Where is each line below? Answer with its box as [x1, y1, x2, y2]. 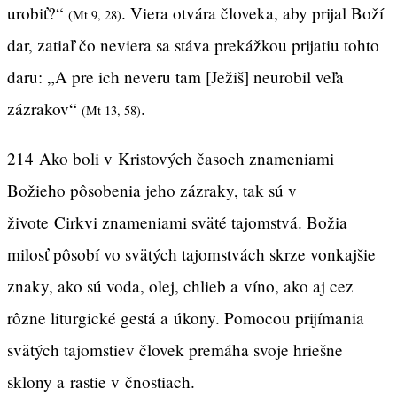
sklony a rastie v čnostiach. [7, 370, 195, 393]
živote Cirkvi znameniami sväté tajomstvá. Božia [7, 210, 347, 233]
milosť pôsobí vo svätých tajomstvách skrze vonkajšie [7, 242, 376, 265]
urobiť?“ [7, 2, 68, 25]
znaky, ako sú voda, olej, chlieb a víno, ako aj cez [7, 274, 354, 297]
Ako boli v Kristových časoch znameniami [39, 146, 334, 169]
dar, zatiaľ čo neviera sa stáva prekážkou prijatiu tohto [7, 34, 379, 57]
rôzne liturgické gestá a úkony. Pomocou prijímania [7, 306, 364, 329]
